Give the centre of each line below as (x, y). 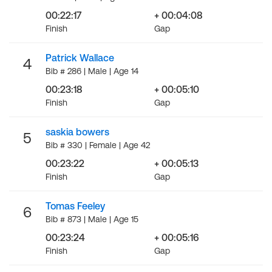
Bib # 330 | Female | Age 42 (98, 145)
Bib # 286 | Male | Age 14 (92, 71)
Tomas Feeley (75, 206)
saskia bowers (77, 132)
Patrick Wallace (80, 58)
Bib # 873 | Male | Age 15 (92, 219)
